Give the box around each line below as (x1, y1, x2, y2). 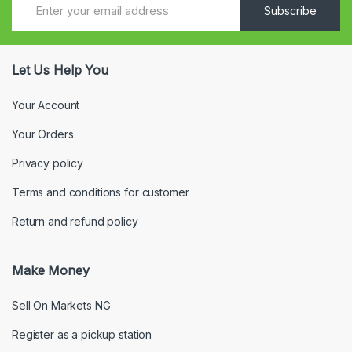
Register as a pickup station (12, 327, 152, 341)
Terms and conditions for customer (12, 185, 189, 199)
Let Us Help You (12, 61, 108, 78)
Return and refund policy (12, 214, 138, 228)
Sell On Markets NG (12, 298, 111, 312)
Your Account (12, 97, 80, 112)
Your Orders (12, 126, 74, 141)
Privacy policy (12, 156, 84, 170)
